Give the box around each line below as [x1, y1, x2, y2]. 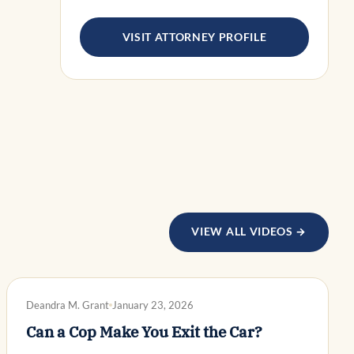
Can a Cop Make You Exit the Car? [26, 322, 262, 342]
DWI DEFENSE [26, 294, 91, 304]
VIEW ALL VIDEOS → [191, 225, 307, 239]
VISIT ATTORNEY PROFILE [122, 30, 267, 43]
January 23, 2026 [112, 298, 194, 311]
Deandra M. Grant [26, 298, 109, 311]
